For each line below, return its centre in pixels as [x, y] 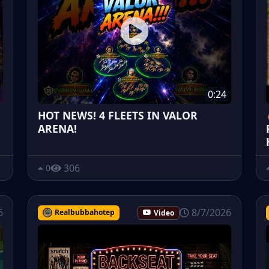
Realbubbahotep [84, 213]
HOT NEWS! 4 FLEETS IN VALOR [118, 115]
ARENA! [57, 128]
